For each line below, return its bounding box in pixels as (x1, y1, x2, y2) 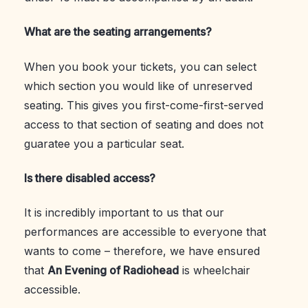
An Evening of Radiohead (47, 263, 179, 278)
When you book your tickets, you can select (24, 59, 256, 74)
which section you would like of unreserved (24, 78, 252, 93)
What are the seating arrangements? (24, 25, 212, 39)
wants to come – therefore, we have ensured (24, 244, 260, 258)
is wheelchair (179, 263, 250, 278)
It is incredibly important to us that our (24, 206, 224, 220)
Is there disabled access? (24, 171, 155, 186)
